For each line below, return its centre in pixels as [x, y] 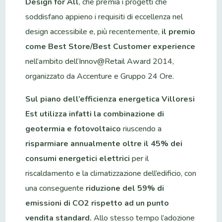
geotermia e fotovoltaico [73, 129]
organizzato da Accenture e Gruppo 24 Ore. [100, 76]
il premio [179, 31]
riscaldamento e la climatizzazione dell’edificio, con [111, 173]
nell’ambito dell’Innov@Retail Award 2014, [100, 61]
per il [139, 158]
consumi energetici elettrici [78, 158]
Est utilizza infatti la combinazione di [95, 114]
